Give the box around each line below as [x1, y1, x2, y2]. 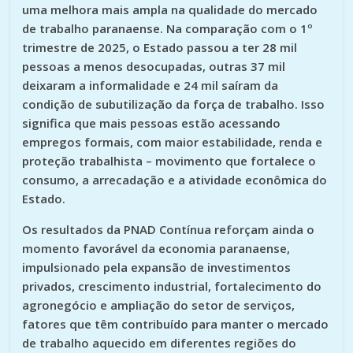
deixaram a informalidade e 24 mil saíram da [22, 76, 279, 93]
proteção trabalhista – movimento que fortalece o [22, 152, 317, 169]
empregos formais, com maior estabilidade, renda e [22, 133, 323, 150]
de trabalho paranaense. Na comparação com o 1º [22, 20, 314, 36]
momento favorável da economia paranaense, [22, 240, 291, 256]
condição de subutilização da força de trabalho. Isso [22, 95, 325, 112]
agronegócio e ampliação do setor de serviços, [22, 296, 295, 313]
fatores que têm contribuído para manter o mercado [22, 315, 329, 332]
